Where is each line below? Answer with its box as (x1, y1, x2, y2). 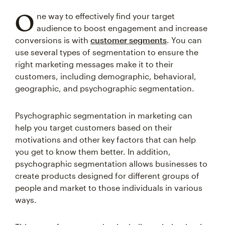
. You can (167, 35, 202, 45)
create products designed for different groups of (15, 171, 199, 180)
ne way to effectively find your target (36, 11, 175, 21)
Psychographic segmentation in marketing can (15, 110, 192, 120)
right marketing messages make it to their (15, 59, 173, 69)
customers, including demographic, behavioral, (15, 71, 196, 81)
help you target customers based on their (15, 123, 172, 132)
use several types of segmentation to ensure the (15, 47, 198, 57)
